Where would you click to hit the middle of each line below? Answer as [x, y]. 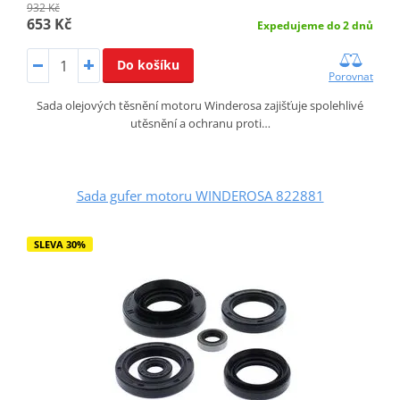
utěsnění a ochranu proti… [200, 124]
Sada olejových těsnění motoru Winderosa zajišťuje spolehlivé [200, 106]
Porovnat [351, 77]
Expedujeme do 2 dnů [316, 25]
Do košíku [148, 64]
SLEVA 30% [59, 245]
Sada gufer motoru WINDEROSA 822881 [200, 196]
